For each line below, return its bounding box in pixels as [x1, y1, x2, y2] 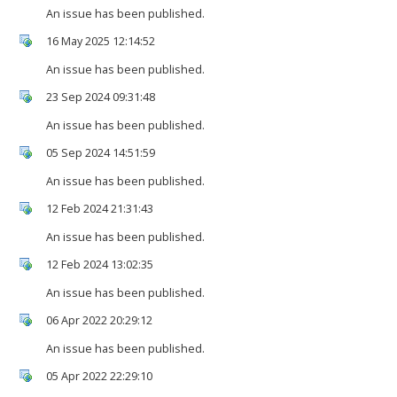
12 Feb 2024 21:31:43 [46, 200, 153, 216]
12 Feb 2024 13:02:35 [46, 256, 153, 272]
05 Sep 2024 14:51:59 [46, 144, 155, 160]
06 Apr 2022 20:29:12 [46, 312, 152, 328]
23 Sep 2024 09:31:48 [46, 89, 155, 105]
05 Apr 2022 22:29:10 [46, 368, 152, 384]
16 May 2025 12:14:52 [46, 33, 155, 49]
